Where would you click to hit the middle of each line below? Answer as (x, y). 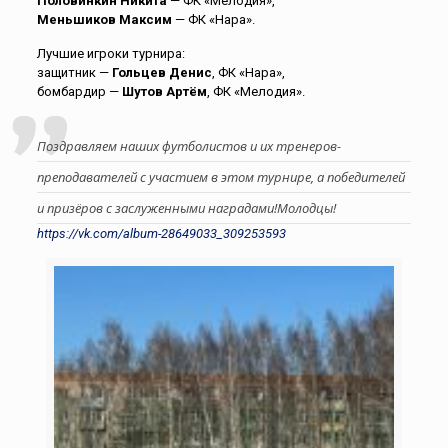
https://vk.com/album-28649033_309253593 (161, 233)
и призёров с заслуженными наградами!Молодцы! (186, 208)
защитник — (74, 72)
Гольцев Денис (161, 72)
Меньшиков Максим (104, 19)
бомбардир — (79, 91)
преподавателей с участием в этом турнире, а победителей (220, 177)
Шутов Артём (164, 91)
